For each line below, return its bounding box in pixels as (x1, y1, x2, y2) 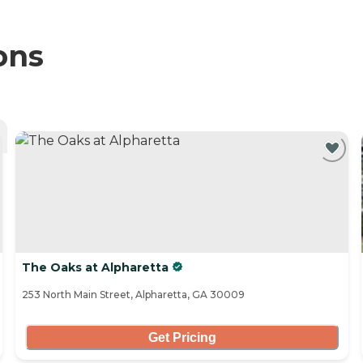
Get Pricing (147, 330, 216, 344)
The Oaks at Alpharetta (22, 260, 169, 275)
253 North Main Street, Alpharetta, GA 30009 (22, 288, 245, 301)
